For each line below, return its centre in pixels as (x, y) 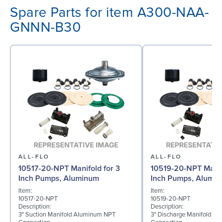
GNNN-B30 (45, 27)
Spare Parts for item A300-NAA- (109, 12)
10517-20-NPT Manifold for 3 (69, 168)
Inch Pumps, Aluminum (59, 178)
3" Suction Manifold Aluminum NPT (67, 214)
